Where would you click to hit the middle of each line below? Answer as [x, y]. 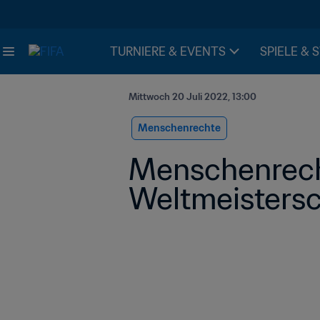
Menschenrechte [179, 128]
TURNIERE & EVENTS [168, 51]
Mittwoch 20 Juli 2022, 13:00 [192, 97]
